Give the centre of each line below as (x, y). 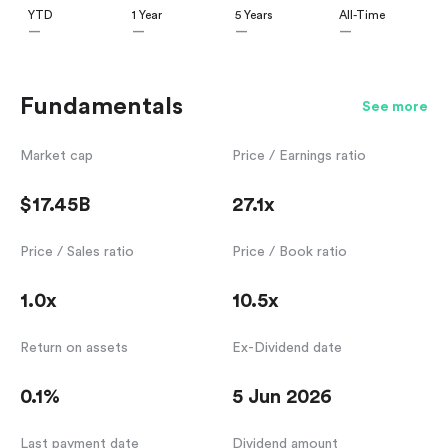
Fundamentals (101, 107)
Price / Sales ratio (77, 252)
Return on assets (74, 348)
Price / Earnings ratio (299, 156)
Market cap (56, 156)
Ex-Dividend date (287, 348)
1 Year (146, 15)
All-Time (362, 15)
